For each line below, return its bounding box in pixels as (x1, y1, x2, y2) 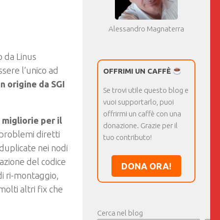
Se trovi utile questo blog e (103, 86, 189, 94)
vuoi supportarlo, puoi (103, 98, 174, 106)
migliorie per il (2, 115, 62, 125)
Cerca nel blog (97, 209, 143, 217)
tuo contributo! (103, 133, 152, 141)
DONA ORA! (121, 161, 171, 171)
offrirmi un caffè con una (103, 110, 181, 118)
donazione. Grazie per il (103, 121, 178, 130)
